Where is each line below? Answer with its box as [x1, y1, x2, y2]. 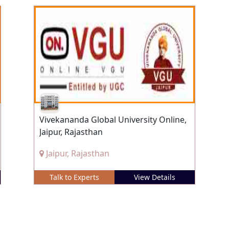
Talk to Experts [50, 172, 99, 182]
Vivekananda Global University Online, [39, 114, 187, 125]
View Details [134, 172, 175, 182]
